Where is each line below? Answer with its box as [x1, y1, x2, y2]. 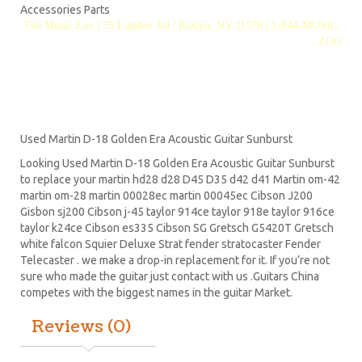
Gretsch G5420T [209, 221, 292, 234]
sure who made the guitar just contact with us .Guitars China [20, 270, 319, 283]
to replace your [20, 173, 99, 186]
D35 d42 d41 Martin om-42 [204, 173, 340, 186]
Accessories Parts [20, 3, 110, 16]
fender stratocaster [185, 238, 283, 250]
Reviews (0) [32, 316, 131, 339]
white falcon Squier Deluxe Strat [20, 238, 185, 250]
